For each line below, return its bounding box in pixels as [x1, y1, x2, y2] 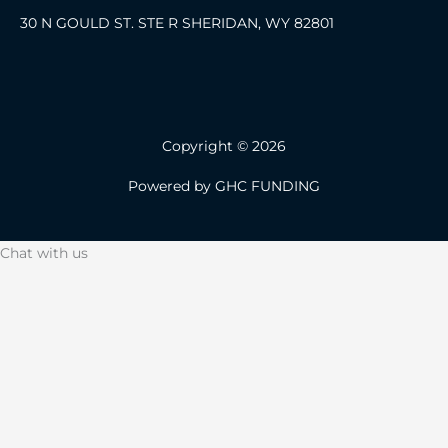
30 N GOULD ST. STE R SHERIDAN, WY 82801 [20, 15, 334, 32]
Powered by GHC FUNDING [128, 177, 320, 194]
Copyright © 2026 [162, 137, 286, 154]
